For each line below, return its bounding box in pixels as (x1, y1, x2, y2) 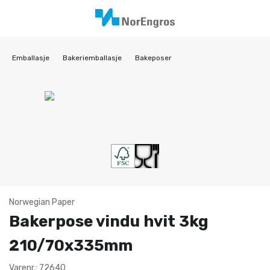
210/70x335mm (9, 236, 133, 255)
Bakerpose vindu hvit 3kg (9, 212, 209, 231)
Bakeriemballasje (63, 54, 122, 62)
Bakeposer (135, 54, 172, 62)
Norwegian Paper (9, 197, 75, 207)
